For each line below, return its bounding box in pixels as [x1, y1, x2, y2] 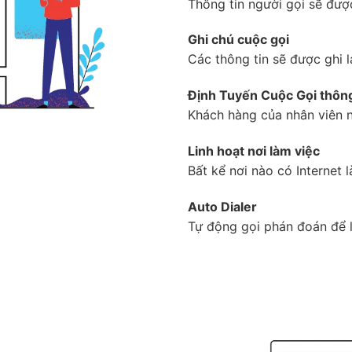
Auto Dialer [188, 198, 257, 214]
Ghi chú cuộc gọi [188, 31, 289, 48]
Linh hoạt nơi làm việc [188, 143, 320, 159]
